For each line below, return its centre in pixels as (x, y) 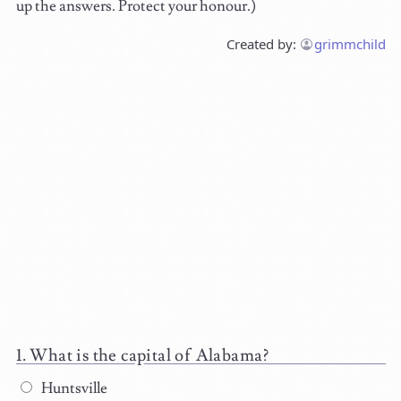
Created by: (263, 43)
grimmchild (350, 43)
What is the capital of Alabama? (149, 355)
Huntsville (73, 388)
